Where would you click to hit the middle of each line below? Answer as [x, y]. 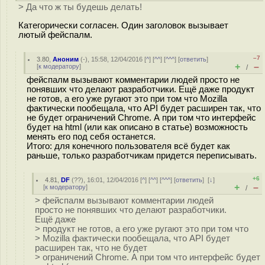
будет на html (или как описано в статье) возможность [137, 127]
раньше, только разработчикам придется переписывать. [142, 156]
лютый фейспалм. [55, 35]
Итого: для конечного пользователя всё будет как [128, 146]
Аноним [66, 59]
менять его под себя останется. [91, 137]
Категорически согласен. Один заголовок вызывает [123, 25]
